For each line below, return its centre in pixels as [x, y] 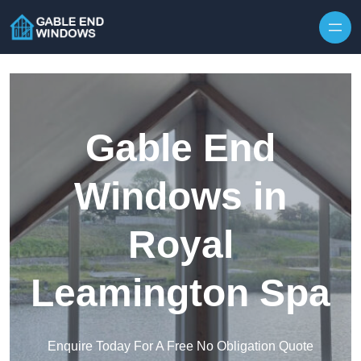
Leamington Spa [180, 293]
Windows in [180, 197]
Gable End [180, 148]
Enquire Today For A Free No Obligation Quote [180, 346]
